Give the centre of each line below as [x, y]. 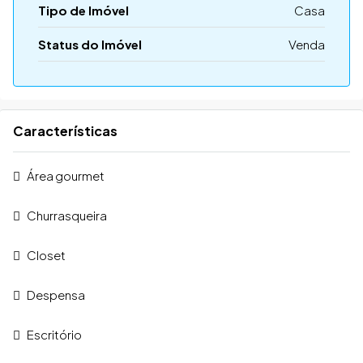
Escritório [54, 334]
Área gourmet [66, 175]
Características [65, 130]
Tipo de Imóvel [83, 10]
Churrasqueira [67, 215]
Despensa [56, 294]
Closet [46, 254]
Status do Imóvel [90, 44]
